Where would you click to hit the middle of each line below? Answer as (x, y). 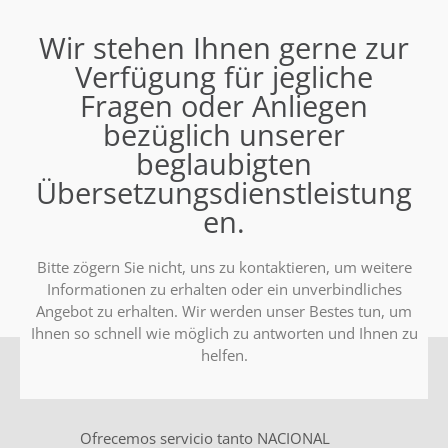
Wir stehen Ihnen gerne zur (224, 48)
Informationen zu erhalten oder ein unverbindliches (224, 289)
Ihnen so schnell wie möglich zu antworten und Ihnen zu (224, 333)
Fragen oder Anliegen (224, 106)
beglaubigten (224, 164)
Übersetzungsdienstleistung (224, 193)
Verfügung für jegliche (224, 77)
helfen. (224, 355)
